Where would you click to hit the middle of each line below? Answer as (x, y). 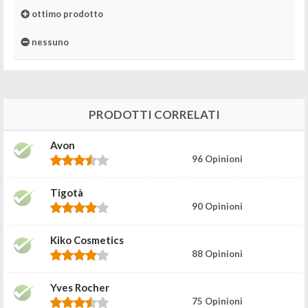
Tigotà (67, 192)
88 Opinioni (217, 253)
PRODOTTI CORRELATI (154, 114)
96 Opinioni (217, 158)
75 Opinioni (217, 301)
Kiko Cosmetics (87, 240)
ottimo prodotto (66, 14)
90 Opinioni (217, 206)
